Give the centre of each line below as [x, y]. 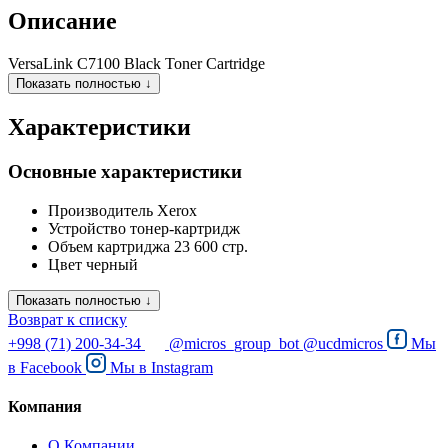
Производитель [100, 210]
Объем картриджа [109, 246]
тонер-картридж [185, 228]
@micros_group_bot [234, 343]
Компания [45, 407]
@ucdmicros [343, 343]
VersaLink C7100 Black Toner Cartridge [136, 64]
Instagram [182, 367]
